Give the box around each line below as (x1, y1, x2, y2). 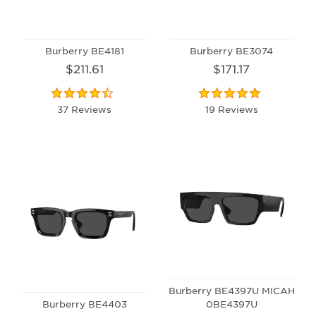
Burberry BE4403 (42, 297, 127, 310)
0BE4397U (205, 297, 257, 310)
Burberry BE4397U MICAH (168, 284, 295, 296)
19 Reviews (205, 102, 258, 115)
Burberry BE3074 (190, 44, 274, 56)
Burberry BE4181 (44, 44, 124, 56)
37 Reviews (57, 102, 112, 115)
